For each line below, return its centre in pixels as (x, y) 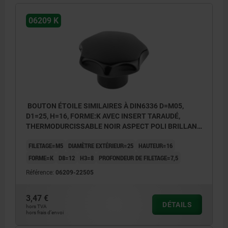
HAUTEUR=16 (155, 145)
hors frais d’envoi (45, 212)
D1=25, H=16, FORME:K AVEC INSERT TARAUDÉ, (103, 116)
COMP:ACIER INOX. (57, 136)
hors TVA (36, 206)
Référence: (41, 172)
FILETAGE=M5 (46, 145)
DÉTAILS (177, 204)
